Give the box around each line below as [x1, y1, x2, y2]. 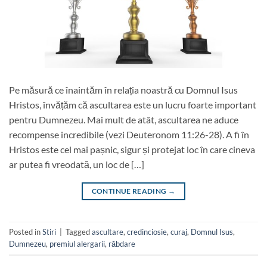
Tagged [66, 227, 92, 237]
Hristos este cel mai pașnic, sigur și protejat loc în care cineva [9, 143, 255, 155]
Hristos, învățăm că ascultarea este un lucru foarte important [9, 98, 256, 110]
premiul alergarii [49, 239, 105, 249]
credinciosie [127, 227, 167, 237]
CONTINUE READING [91, 186, 168, 195]
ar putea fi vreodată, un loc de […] [9, 158, 144, 170]
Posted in [9, 227, 42, 237]
